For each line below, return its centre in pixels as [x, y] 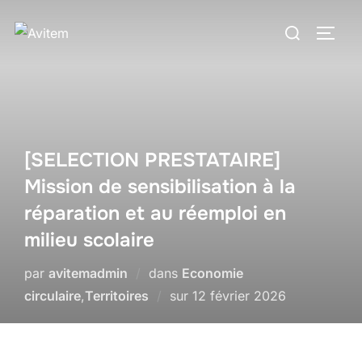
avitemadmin [88, 273]
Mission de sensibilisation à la [160, 187]
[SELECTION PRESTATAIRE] [152, 160]
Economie [213, 273]
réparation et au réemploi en [155, 213]
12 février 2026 [239, 296]
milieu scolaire [89, 240]
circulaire [53, 296]
